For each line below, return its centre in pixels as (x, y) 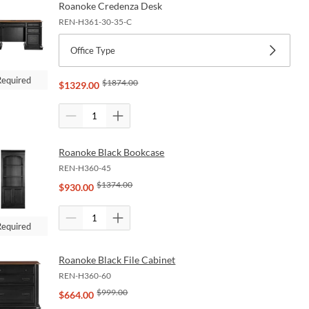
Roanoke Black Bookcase (112, 152)
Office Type (93, 51)
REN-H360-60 (85, 276)
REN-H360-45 (85, 168)
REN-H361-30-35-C (96, 22)
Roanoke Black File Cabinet (117, 260)
